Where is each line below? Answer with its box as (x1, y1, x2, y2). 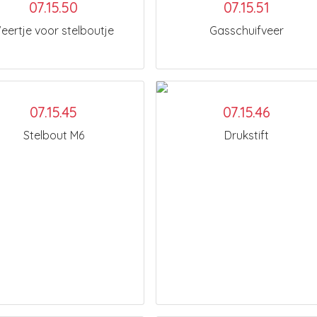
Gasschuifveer (209, 23, 284, 38)
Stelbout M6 (23, 128, 84, 142)
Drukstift (224, 128, 269, 142)
